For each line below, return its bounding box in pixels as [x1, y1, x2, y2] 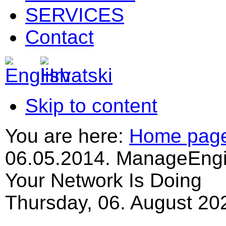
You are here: [5, 125, 124, 147]
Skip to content [25, 94, 157, 117]
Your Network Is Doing [5, 169, 202, 191]
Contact [25, 26, 94, 48]
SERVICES [25, 4, 124, 26]
